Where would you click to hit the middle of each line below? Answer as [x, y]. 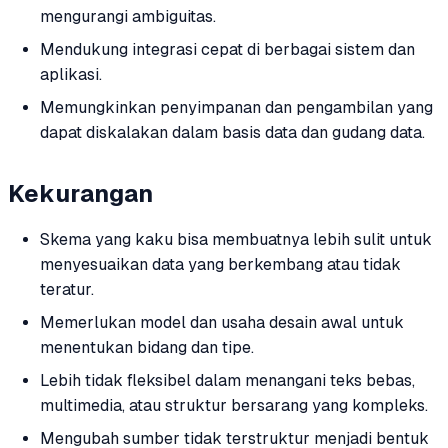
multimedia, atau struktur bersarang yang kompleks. [234, 406]
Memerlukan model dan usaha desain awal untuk [222, 323]
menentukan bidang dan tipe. [147, 348]
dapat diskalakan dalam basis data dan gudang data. [232, 133]
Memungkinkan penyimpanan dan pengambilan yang [236, 108]
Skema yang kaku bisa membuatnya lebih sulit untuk [236, 240]
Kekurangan [80, 193]
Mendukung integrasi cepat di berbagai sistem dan [227, 50]
